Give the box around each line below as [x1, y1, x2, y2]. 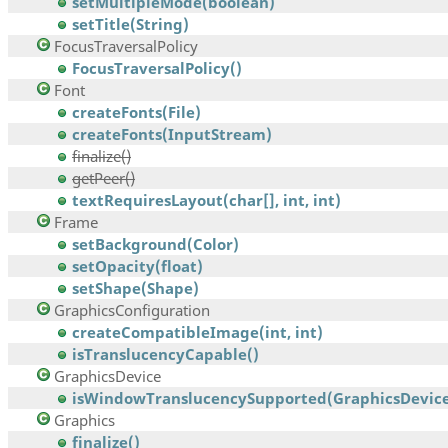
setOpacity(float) [72, 256, 203, 277]
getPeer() [72, 168, 135, 189]
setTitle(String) [72, 14, 189, 35]
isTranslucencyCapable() [72, 344, 259, 365]
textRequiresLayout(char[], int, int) [72, 190, 341, 211]
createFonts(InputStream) [72, 124, 272, 145]
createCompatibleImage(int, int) [72, 322, 323, 343]
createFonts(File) [72, 102, 201, 123]
